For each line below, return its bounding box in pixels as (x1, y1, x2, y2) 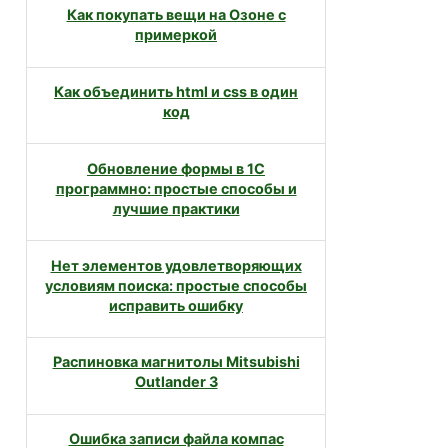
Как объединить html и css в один (54, 83, 298, 101)
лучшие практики (112, 200, 240, 218)
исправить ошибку (109, 297, 243, 315)
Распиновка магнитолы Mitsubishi (52, 353, 300, 371)
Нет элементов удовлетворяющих (50, 257, 302, 275)
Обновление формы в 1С (87, 160, 265, 178)
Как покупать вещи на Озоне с (66, 6, 286, 24)
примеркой (135, 26, 217, 44)
